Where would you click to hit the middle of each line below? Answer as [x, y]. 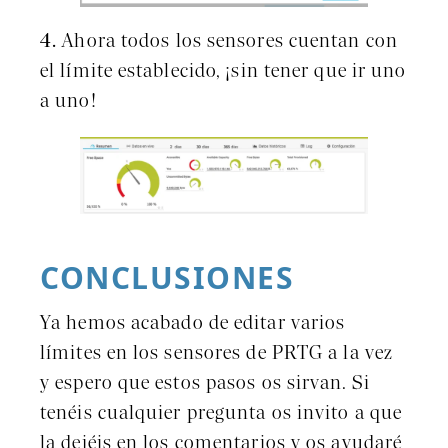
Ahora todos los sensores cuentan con [227, 42]
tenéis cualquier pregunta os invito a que [221, 414]
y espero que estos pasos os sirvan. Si [205, 384]
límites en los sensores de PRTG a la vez [217, 354]
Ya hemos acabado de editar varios [193, 324]
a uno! [68, 102]
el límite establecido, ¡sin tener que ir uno [223, 72]
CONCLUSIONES [167, 278]
